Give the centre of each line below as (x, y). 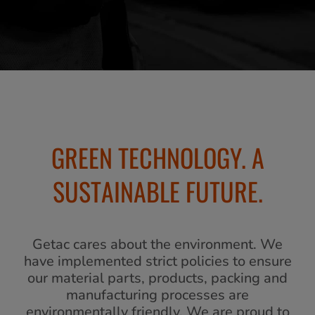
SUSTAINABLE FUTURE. (157, 191)
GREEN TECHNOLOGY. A (157, 157)
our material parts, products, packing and (157, 278)
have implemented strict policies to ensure (157, 261)
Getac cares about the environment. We (157, 244)
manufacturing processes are (157, 295)
